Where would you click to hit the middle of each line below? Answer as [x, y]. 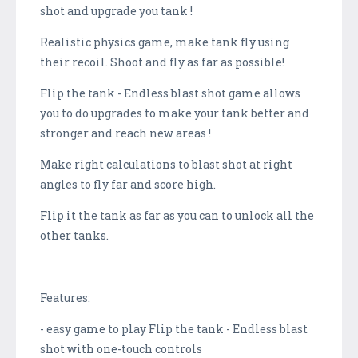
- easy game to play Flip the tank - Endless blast [174, 328]
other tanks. [74, 235]
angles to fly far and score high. [128, 184]
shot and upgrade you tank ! [116, 10]
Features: [65, 297]
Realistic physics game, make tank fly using [165, 42]
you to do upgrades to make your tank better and [175, 113]
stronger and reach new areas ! [125, 133]
